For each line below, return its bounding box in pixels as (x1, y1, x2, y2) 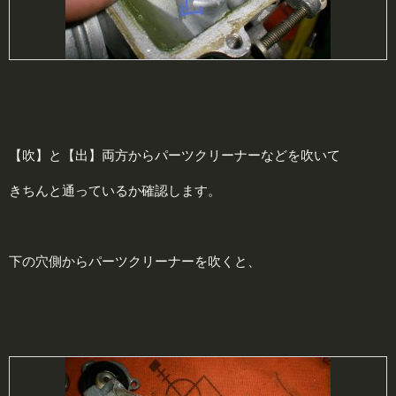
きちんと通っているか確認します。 (9, 182, 221, 198)
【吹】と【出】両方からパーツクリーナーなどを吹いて (9, 147, 340, 163)
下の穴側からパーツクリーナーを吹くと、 (9, 253, 261, 269)
